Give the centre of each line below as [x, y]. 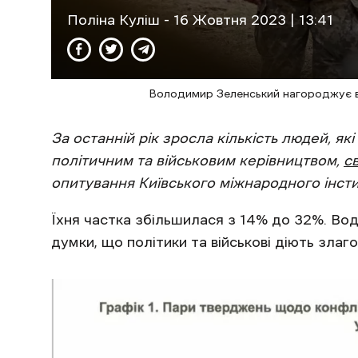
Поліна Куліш [115, 20]
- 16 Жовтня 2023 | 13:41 [249, 20]
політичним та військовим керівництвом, [197, 160]
